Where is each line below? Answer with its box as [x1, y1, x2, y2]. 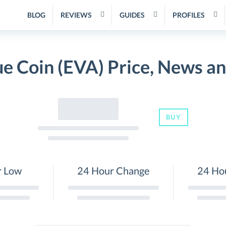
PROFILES [173, 11, 205, 19]
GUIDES [120, 11, 145, 19]
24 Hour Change [77, 164, 149, 177]
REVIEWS [61, 11, 92, 19]
